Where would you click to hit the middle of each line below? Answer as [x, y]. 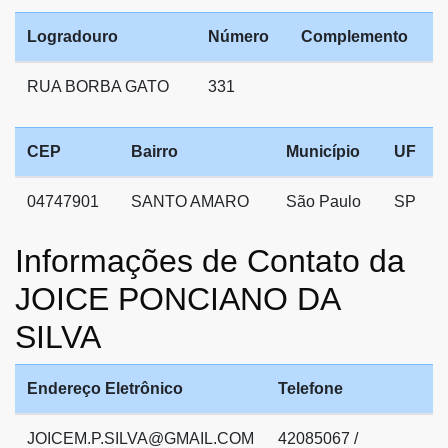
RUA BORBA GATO [98, 86]
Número [238, 36]
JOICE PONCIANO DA [177, 298]
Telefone [310, 388]
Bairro [154, 151]
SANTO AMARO [190, 201]
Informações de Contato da [210, 260]
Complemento [354, 36]
